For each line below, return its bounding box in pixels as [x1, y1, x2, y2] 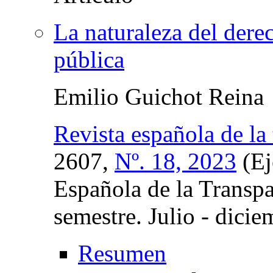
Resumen [78, 239, 166, 266]
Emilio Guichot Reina [54, 83, 264, 110]
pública [54, 46, 124, 73]
